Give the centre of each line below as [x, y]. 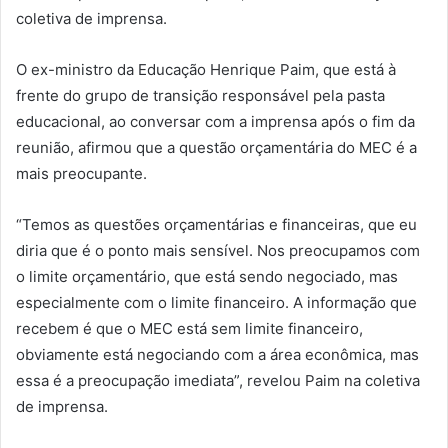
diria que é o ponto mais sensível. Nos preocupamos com [218, 251]
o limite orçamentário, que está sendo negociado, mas [207, 277]
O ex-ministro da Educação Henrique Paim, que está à [206, 70]
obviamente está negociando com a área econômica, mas [217, 355]
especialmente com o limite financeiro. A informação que [216, 303]
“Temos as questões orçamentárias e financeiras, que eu [216, 225]
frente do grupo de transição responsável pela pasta [200, 96]
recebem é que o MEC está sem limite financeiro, [189, 329]
